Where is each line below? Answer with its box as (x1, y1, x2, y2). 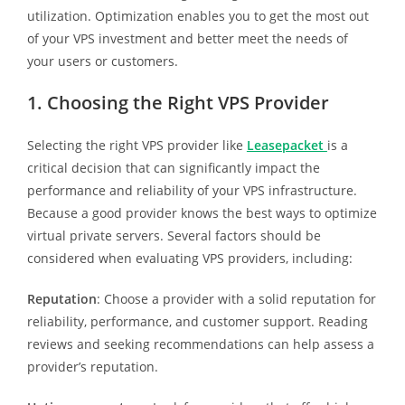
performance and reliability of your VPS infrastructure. (26, 181, 357, 199)
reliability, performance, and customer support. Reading (26, 312, 368, 330)
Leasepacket (246, 136, 327, 154)
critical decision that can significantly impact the (26, 158, 320, 176)
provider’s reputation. (26, 357, 158, 375)
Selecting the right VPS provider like (26, 136, 247, 154)
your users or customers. (26, 52, 178, 70)
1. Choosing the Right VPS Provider (26, 89, 329, 115)
